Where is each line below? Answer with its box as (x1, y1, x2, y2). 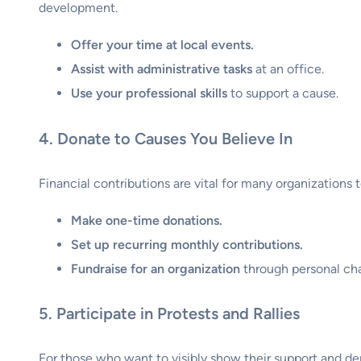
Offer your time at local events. (71, 37, 254, 53)
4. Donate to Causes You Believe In (39, 128, 293, 148)
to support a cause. (227, 85, 338, 102)
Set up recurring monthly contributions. (71, 236, 303, 252)
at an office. (252, 61, 324, 77)
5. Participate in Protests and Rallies (39, 304, 300, 324)
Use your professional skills (71, 85, 227, 102)
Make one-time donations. (71, 212, 222, 228)
